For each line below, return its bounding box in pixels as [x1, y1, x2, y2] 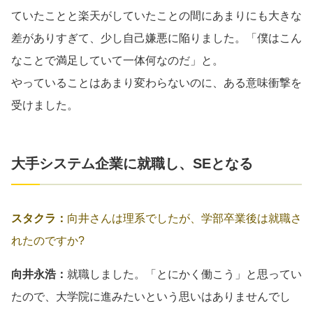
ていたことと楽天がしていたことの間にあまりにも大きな [11, 9, 302, 22]
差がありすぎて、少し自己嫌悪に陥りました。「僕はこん [11, 31, 302, 44]
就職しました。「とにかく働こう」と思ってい [67, 268, 302, 280]
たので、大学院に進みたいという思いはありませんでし [11, 290, 291, 303]
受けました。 [11, 99, 78, 111]
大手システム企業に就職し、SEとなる [11, 155, 253, 171]
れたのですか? [11, 234, 85, 247]
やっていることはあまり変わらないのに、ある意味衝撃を [11, 76, 302, 89]
